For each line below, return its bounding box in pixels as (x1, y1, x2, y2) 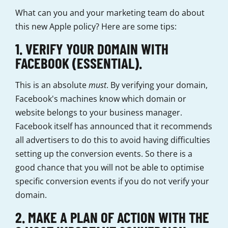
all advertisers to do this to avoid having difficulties (15, 134, 210, 146)
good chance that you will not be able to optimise (15, 162, 204, 174)
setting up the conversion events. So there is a (15, 148, 192, 160)
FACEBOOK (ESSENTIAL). (15, 54, 142, 72)
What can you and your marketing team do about (15, 7, 205, 19)
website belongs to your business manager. (15, 107, 182, 119)
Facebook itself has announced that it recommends (15, 121, 212, 132)
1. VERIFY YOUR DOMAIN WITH (15, 40, 168, 58)
